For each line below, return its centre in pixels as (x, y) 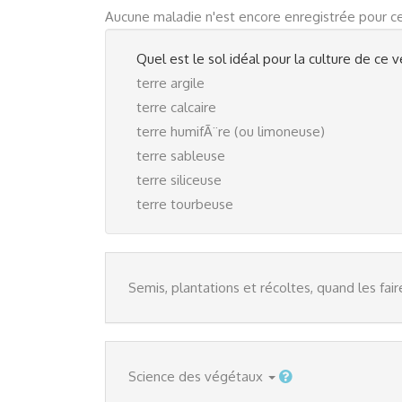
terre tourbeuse (185, 204)
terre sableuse (181, 156)
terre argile (170, 83)
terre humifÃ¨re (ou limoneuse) (231, 131)
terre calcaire (176, 107)
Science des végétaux (196, 376)
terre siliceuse (179, 180)
